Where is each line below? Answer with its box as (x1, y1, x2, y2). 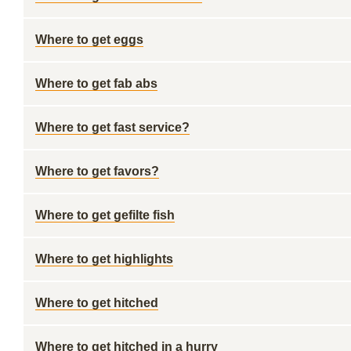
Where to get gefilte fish (35, 208, 175, 222)
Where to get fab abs (35, 77, 157, 90)
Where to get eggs (35, 33, 143, 46)
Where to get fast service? (35, 121, 190, 134)
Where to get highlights (35, 252, 173, 266)
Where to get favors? (35, 165, 159, 178)
